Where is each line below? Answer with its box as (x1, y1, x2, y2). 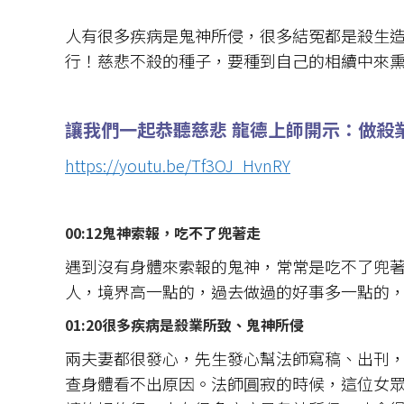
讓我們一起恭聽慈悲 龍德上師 (65, 115, 304, 142)
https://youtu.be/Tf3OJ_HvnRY (65, 152, 290, 177)
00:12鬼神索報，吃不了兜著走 (65, 221, 261, 243)
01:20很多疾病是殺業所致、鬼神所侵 (65, 313, 304, 335)
